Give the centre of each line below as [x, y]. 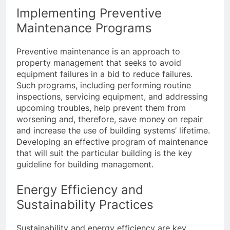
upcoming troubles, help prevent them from [101, 108]
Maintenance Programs [84, 28]
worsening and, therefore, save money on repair [110, 119]
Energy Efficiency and [80, 189]
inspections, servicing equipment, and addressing [112, 96]
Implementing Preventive [89, 13]
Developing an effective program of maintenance [112, 141]
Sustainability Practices [85, 204]
